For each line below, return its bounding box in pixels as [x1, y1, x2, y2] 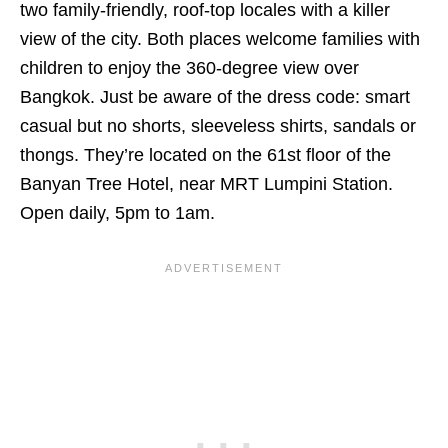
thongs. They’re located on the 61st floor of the [20, 145, 391, 166]
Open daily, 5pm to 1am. [20, 203, 215, 224]
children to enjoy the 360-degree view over [20, 58, 359, 79]
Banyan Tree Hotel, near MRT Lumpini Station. [20, 174, 393, 195]
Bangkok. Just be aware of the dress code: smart [20, 87, 410, 108]
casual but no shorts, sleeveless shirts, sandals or [20, 116, 416, 137]
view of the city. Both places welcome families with [20, 29, 420, 50]
